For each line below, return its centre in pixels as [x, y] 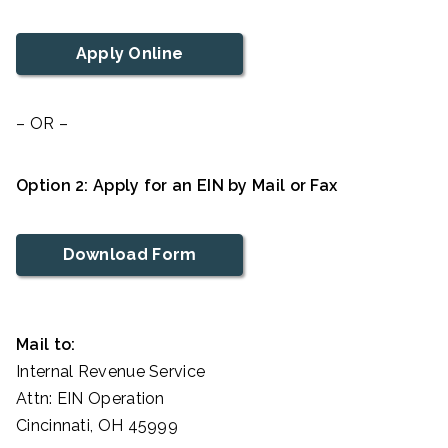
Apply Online [129, 54]
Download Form [129, 255]
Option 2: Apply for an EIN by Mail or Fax [177, 186]
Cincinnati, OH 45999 [97, 426]
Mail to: [46, 345]
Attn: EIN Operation [90, 399]
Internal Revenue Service [111, 372]
